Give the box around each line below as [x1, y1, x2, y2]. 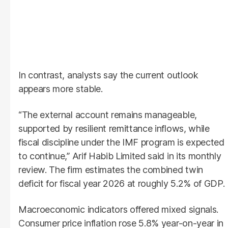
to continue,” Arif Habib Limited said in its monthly [18, 150, 221, 161]
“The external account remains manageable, [18, 109, 197, 120]
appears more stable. [18, 83, 103, 94]
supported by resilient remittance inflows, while [18, 123, 210, 134]
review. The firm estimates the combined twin [18, 164, 203, 175]
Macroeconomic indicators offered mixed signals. [18, 204, 218, 215]
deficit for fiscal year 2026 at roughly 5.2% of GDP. [18, 178, 225, 189]
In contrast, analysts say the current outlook [18, 69, 198, 80]
